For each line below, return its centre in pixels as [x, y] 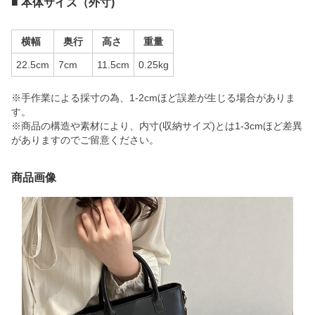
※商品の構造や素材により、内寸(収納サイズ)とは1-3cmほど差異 [157, 126]
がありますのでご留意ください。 [85, 140]
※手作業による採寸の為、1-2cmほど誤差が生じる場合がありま [153, 98]
